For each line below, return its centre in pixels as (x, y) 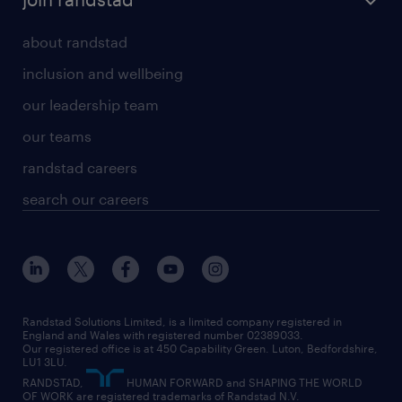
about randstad (75, 42)
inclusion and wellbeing (103, 73)
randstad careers (80, 167)
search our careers (86, 199)
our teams (57, 136)
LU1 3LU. (45, 362)
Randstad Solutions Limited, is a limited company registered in (182, 321)
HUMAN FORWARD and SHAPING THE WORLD (243, 382)
